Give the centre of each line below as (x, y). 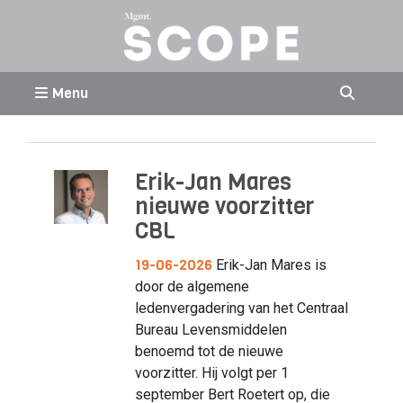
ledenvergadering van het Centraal (241, 308)
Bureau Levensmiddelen (210, 329)
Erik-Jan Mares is (269, 264)
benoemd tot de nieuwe (209, 351)
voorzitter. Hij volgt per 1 (211, 372)
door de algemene (192, 286)
